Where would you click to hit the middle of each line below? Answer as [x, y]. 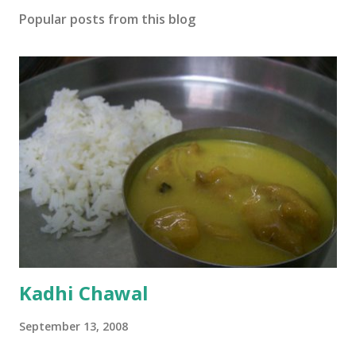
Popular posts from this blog [107, 19]
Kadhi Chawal [84, 293]
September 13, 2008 [74, 327]
